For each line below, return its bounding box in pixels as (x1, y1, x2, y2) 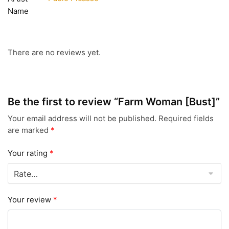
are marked (8, 125, 51, 135)
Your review (8, 195, 53, 205)
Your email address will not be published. (8, 113, 156, 124)
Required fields (158, 113, 214, 124)
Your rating (8, 148, 50, 158)
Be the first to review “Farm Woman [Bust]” (8, 96, 220, 108)
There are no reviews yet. (8, 48, 101, 58)
